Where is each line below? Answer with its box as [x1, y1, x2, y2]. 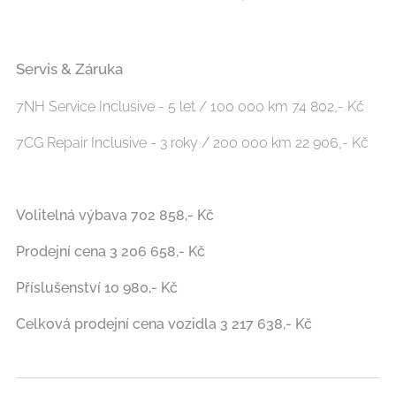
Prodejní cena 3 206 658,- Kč [16, 242, 205, 260]
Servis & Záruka [16, 59, 123, 78]
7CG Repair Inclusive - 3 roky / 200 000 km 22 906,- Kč [16, 133, 369, 151]
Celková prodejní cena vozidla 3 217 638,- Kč [16, 315, 312, 332]
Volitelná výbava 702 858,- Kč [16, 206, 214, 224]
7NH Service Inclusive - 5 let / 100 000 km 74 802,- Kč [16, 97, 364, 115]
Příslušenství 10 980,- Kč [16, 278, 178, 296]
